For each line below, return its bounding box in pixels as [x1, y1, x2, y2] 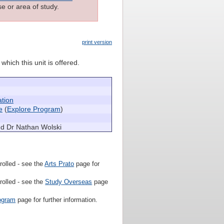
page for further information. [15, 196, 98, 204]
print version [82, 39, 112, 45]
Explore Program [7, 105, 60, 113]
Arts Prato [44, 160, 74, 168]
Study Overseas [45, 178, 92, 186]
